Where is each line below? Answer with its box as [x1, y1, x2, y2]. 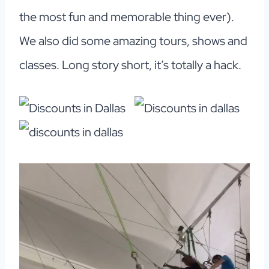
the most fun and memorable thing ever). [19, 9, 234, 25]
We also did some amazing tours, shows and [19, 33, 247, 49]
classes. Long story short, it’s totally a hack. [19, 57, 244, 73]
